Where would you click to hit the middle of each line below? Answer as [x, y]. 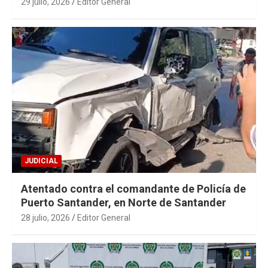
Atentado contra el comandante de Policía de [133, 189]
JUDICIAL [41, 161]
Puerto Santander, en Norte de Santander [124, 203]
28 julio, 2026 [45, 218]
